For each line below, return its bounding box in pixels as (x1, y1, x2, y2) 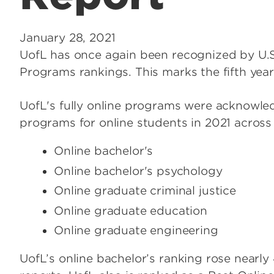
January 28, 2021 (20, 31, 116, 45)
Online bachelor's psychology (54, 164, 223, 177)
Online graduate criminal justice (54, 184, 236, 198)
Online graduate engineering (54, 224, 222, 237)
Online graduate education (54, 204, 207, 217)
